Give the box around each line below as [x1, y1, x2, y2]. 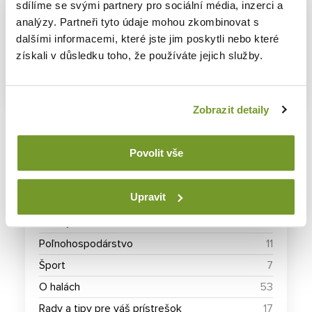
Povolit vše [129, 147, 183, 159]
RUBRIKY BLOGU [107, 173, 205, 189]
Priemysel [39, 215, 86, 230]
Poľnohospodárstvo [39, 237, 133, 251]
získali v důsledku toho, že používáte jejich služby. [16, 49, 263, 62]
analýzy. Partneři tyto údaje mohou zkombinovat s [16, 16, 259, 29]
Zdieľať [151, 56, 194, 72]
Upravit [130, 190, 166, 203]
